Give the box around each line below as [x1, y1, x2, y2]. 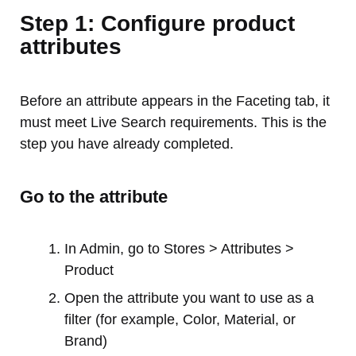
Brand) [64, 333, 107, 350]
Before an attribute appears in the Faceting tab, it [20, 93, 330, 110]
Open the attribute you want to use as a [64, 290, 314, 307]
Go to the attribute [20, 187, 168, 207]
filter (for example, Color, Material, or [64, 311, 296, 328]
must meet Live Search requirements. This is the [20, 114, 327, 131]
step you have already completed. [20, 136, 234, 153]
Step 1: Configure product [20, 11, 295, 37]
